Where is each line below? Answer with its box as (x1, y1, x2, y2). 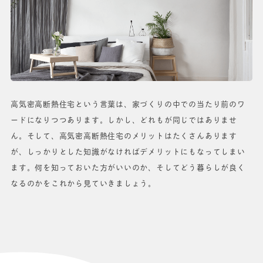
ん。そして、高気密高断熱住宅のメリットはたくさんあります (11, 129, 237, 141)
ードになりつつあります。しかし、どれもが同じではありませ (11, 113, 237, 126)
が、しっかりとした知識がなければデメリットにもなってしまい (11, 145, 245, 157)
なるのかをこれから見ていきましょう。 (11, 177, 157, 189)
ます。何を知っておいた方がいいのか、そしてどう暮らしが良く (11, 161, 245, 173)
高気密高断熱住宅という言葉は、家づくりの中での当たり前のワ (11, 97, 245, 110)
